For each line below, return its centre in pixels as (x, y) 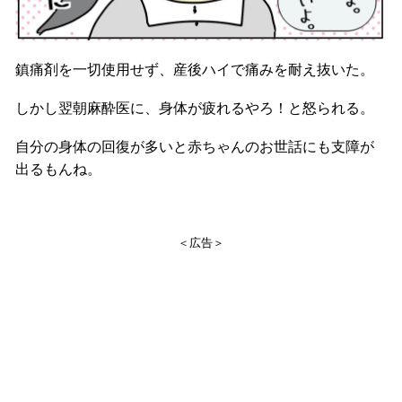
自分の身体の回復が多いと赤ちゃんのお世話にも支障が (195, 147)
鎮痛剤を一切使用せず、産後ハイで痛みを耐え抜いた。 (195, 70)
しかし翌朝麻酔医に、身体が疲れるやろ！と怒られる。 (195, 108)
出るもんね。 (58, 169)
